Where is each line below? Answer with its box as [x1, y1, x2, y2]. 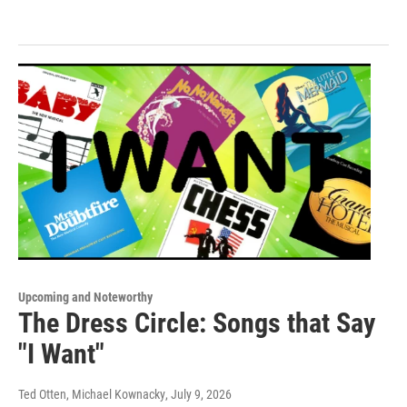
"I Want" [18, 337, 104, 370]
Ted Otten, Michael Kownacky [18, 386, 165, 402]
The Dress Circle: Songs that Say [18, 306, 375, 339]
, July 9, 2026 [165, 386, 232, 402]
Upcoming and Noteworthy [18, 289, 153, 304]
